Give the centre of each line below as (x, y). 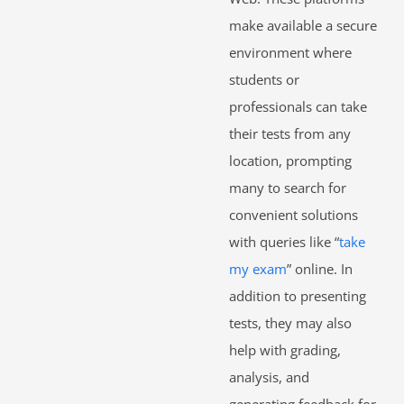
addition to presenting (298, 295)
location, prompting (290, 160)
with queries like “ (284, 241)
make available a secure (303, 25)
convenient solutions (294, 214)
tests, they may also (290, 322)
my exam (258, 268)
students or (264, 79)
